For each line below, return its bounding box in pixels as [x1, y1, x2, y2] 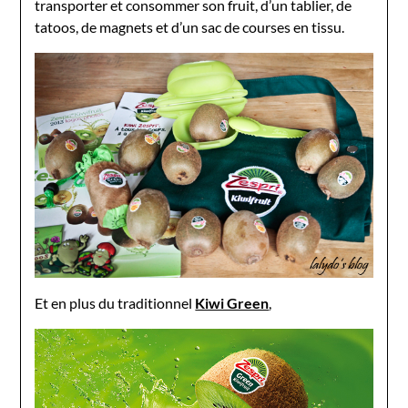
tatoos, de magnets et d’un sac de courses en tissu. [35, 17, 345, 36]
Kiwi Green [195, 294, 270, 312]
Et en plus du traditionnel [35, 294, 196, 312]
